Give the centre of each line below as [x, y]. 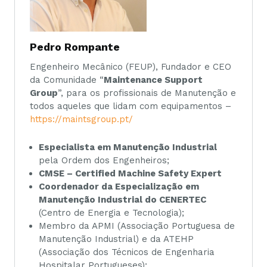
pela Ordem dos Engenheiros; [104, 160]
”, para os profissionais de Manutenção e [147, 93]
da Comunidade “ [67, 80]
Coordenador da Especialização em [119, 186]
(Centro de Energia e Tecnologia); [111, 212]
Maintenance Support [153, 80]
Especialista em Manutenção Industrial [128, 147]
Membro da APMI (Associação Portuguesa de [137, 226]
